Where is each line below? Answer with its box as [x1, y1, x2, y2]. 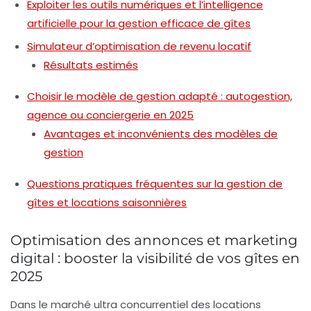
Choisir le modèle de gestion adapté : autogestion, [27, 88, 292, 103]
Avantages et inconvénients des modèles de [44, 126, 278, 141]
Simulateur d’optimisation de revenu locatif [27, 38, 251, 53]
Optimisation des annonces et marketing [10, 231, 298, 249]
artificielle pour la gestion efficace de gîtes [27, 15, 251, 31]
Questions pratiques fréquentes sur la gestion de [27, 176, 283, 191]
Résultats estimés [44, 57, 138, 72]
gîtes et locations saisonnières [27, 194, 187, 210]
